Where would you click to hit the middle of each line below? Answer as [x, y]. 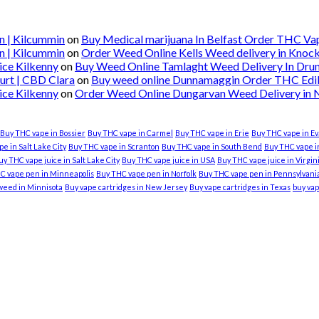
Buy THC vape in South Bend [212, 147]
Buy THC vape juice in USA [168, 160]
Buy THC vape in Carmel [130, 133]
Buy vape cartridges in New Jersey [126, 187]
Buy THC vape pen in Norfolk [146, 174]
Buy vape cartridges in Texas [240, 187]
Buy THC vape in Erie [212, 133]
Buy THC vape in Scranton [114, 147]
